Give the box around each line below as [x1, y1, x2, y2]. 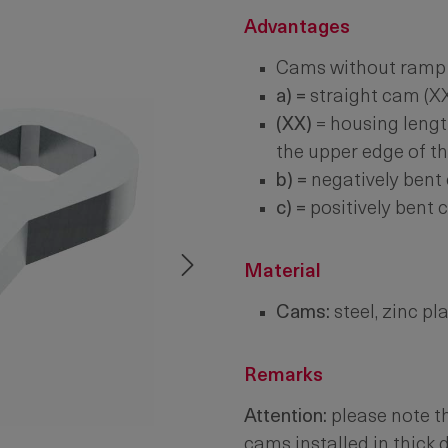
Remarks [244, 367, 323, 386]
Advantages [244, 19, 350, 38]
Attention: [244, 408, 327, 427]
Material [244, 263, 321, 282]
